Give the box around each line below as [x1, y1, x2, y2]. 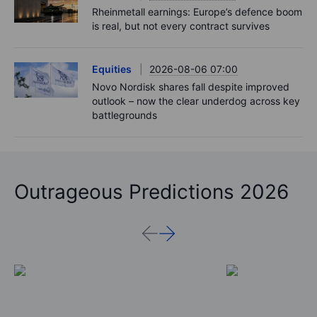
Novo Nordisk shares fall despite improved [92, 80, 289, 93]
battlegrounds [92, 108, 157, 121]
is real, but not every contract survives [92, 19, 270, 32]
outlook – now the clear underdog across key [92, 94, 300, 107]
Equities [92, 62, 132, 75]
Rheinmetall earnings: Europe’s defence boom [92, 5, 302, 18]
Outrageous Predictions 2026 [14, 179, 289, 204]
